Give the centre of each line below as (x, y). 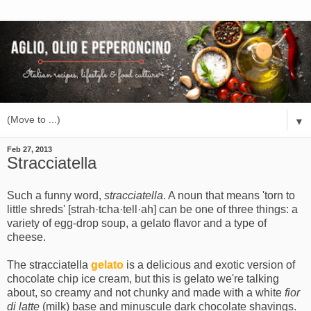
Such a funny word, (56, 196)
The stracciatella (49, 265)
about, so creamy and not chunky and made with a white (146, 293)
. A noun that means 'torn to (229, 196)
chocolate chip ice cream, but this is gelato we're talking (143, 279)
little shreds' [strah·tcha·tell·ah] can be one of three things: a (152, 210)
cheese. (26, 237)
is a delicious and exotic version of (209, 265)
